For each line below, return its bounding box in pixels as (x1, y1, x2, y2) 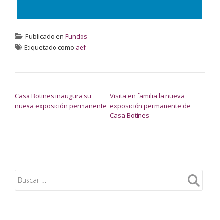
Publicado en (25, 31, 65, 41)
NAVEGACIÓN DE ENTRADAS (14, 79, 132, 91)
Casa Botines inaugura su (15, 91, 91, 100)
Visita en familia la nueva (110, 91, 185, 100)
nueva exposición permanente (15, 101, 107, 110)
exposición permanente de (110, 101, 191, 110)
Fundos (65, 31, 87, 41)
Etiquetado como (24, 42, 76, 52)
